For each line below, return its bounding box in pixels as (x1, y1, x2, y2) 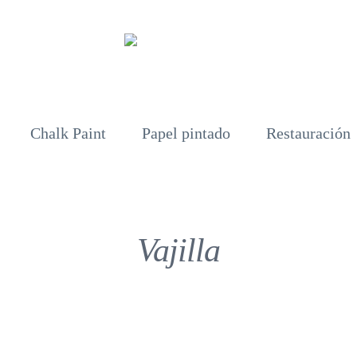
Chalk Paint (29, 124, 106, 142)
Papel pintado (141, 124, 230, 142)
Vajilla (137, 231, 220, 269)
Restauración (265, 124, 351, 142)
